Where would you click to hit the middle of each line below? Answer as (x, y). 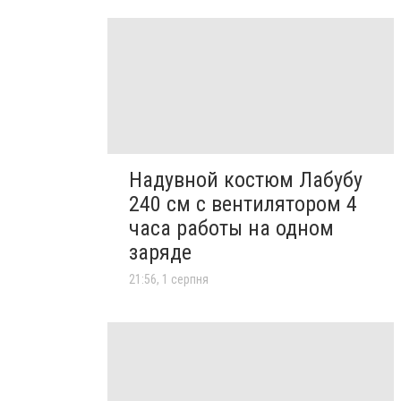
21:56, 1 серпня (169, 279)
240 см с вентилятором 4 (243, 204)
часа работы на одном (231, 228)
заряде (160, 252)
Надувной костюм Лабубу (246, 179)
